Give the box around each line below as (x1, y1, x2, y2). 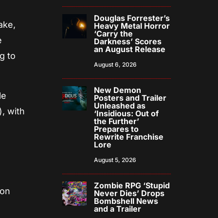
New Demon (94, 85, 142, 95)
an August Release (94, 44, 166, 54)
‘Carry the (94, 29, 133, 39)
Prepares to (94, 124, 139, 134)
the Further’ (94, 116, 140, 127)
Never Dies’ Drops (94, 188, 165, 199)
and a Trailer (94, 204, 142, 214)
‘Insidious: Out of (94, 109, 159, 119)
